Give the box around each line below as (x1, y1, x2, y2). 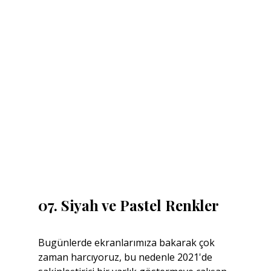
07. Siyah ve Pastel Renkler (38, 195, 219, 215)
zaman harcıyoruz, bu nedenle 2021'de (38, 250, 215, 264)
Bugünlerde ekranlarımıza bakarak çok (38, 235, 217, 249)
